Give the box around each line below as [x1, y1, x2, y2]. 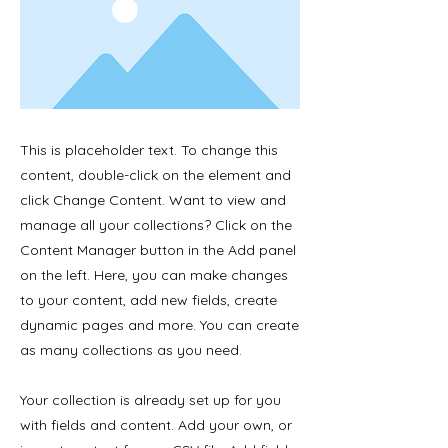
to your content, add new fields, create [20, 291, 277, 309]
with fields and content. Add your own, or [20, 416, 292, 434]
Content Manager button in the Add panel [20, 241, 296, 259]
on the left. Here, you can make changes [20, 266, 288, 284]
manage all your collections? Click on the [20, 216, 292, 234]
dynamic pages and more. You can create [20, 316, 299, 334]
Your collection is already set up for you [20, 391, 281, 409]
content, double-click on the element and [20, 166, 291, 184]
